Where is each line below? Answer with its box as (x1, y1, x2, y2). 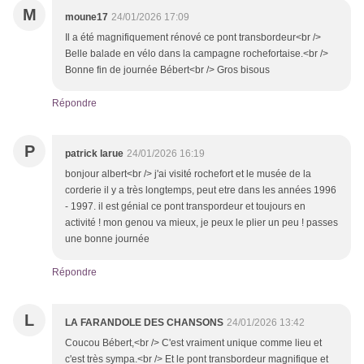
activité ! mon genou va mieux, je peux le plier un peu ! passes (65, 217, 338, 229)
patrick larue (65, 148, 123, 160)
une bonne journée (65, 233, 149, 245)
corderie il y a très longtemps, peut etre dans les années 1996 (65, 184, 336, 197)
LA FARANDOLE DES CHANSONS (65, 317, 223, 329)
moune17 (65, 11, 108, 24)
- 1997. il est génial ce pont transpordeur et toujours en (65, 201, 305, 213)
